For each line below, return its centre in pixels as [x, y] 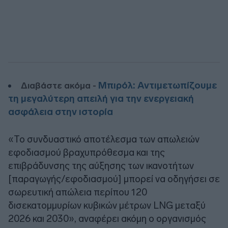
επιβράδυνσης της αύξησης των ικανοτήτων [101, 165]
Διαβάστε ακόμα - [59, 85]
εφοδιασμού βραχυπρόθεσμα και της [87, 152]
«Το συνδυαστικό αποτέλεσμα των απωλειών [104, 139]
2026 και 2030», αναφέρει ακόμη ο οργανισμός [107, 218]
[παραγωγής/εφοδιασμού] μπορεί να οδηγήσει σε [114, 179]
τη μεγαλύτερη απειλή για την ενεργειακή [101, 98]
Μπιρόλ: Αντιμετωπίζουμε [157, 85]
